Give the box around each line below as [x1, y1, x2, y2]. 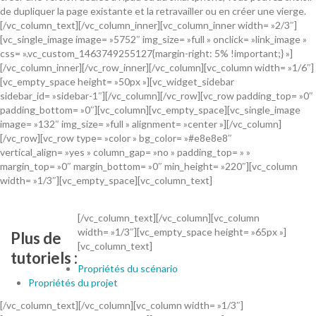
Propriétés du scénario [78, 262, 178, 275]
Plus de [11, 229, 61, 248]
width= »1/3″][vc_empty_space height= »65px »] [78, 226, 286, 238]
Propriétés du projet [28, 276, 118, 289]
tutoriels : [11, 248, 78, 268]
